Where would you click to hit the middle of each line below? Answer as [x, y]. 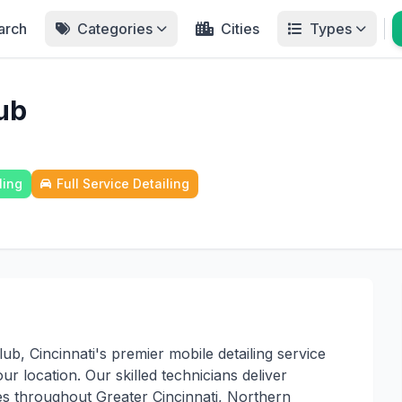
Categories [115, 29]
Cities [240, 29]
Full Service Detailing [123, 184]
